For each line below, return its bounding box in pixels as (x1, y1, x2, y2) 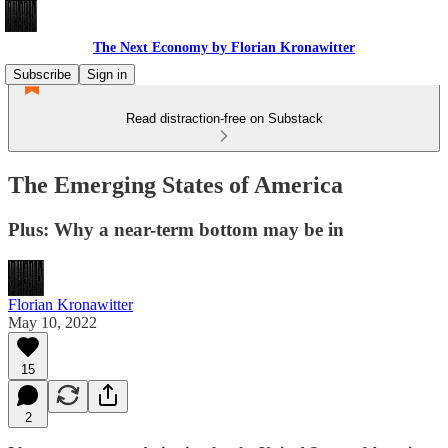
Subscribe (13, 67, 71, 82)
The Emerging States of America (8, 171, 343, 198)
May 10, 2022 (8, 313, 97, 331)
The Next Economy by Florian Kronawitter (93, 40, 355, 55)
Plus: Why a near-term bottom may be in (8, 218, 344, 240)
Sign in (87, 67, 127, 82)
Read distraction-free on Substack (125, 111, 323, 126)
